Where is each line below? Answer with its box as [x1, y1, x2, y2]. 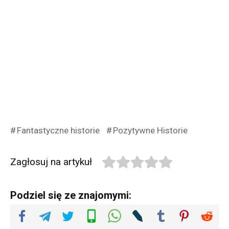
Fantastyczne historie [16, 125, 100, 135]
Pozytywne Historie [112, 125, 188, 135]
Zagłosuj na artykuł [10, 155, 92, 168]
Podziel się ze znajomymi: [10, 189, 131, 202]
